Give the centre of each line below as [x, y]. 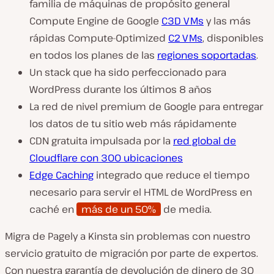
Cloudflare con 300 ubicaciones [106, 158]
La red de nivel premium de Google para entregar [146, 107]
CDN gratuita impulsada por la [101, 141]
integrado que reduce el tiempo [172, 175]
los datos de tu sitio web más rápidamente [133, 124]
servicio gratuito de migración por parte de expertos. [131, 254]
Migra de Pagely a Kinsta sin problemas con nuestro [128, 236]
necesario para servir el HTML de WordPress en [141, 192]
